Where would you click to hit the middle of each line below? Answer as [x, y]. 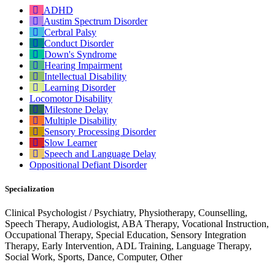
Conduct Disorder [79, 43]
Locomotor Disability [71, 98]
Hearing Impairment [83, 65]
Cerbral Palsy [70, 32]
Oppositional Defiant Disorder [88, 165]
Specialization [29, 188]
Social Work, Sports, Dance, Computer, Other [94, 257]
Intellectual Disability [85, 76]
